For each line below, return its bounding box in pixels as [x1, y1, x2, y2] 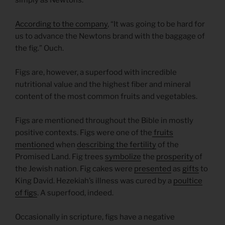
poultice [173, 176, 202, 185]
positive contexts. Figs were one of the [15, 128, 152, 137]
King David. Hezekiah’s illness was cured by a [15, 176, 173, 185]
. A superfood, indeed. [37, 188, 114, 197]
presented [134, 164, 171, 173]
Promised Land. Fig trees [15, 152, 105, 161]
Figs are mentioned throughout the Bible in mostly [15, 116, 193, 125]
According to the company [15, 19, 107, 29]
